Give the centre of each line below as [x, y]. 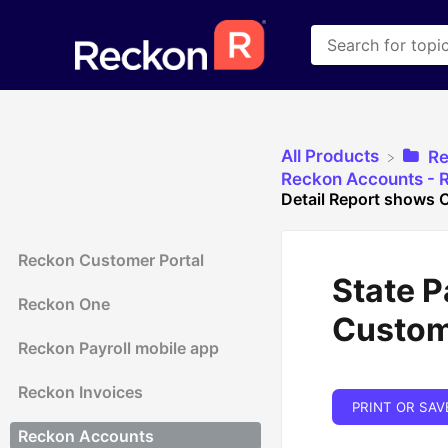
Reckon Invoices [80, 391]
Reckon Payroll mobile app [118, 347]
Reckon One [64, 303]
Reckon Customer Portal [111, 259]
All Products [329, 156]
